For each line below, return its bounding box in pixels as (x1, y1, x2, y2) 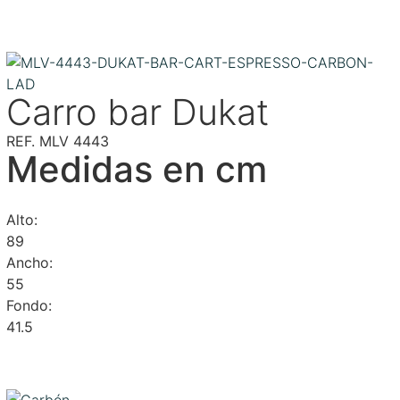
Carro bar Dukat (5, 89, 269, 134)
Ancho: (5, 253, 53, 271)
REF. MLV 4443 (5, 131, 109, 150)
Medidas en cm (5, 146, 267, 191)
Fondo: (5, 296, 52, 314)
